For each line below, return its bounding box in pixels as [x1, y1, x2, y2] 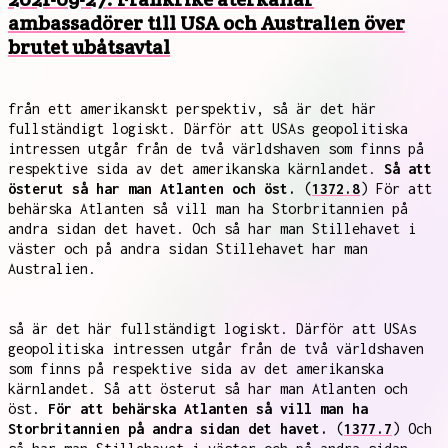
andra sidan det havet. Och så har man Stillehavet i [8, 220, 416, 237]
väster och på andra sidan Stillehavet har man [8, 240, 368, 257]
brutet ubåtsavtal [8, 34, 170, 60]
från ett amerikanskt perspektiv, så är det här [8, 100, 376, 117]
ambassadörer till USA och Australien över [8, 10, 405, 36]
